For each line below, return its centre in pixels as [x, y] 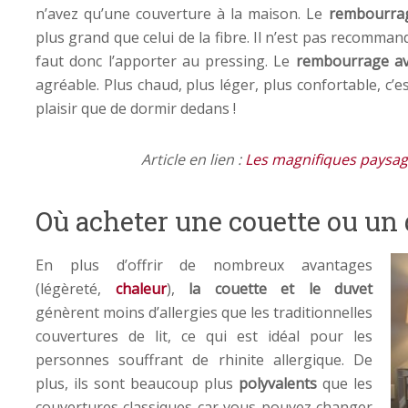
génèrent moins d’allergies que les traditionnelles [204, 312]
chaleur [141, 288]
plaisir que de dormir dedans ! [136, 108]
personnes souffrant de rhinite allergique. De [204, 359]
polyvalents [278, 383]
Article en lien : [193, 159]
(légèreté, [76, 288]
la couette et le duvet [280, 288]
